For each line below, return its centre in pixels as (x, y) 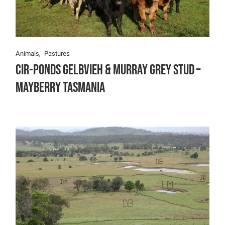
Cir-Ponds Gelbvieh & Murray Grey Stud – (108, 70)
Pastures (57, 54)
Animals (28, 54)
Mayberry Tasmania (61, 88)
